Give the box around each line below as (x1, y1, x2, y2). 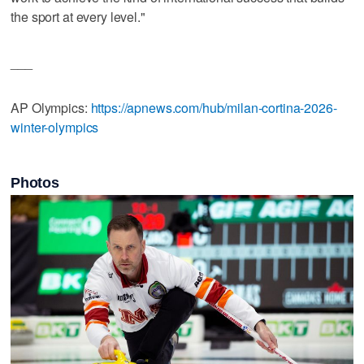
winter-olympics (11, 117, 99, 136)
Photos (11, 174, 59, 191)
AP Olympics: (11, 97, 91, 117)
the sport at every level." (11, 6, 145, 26)
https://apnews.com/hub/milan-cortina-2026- (90, 97, 337, 117)
